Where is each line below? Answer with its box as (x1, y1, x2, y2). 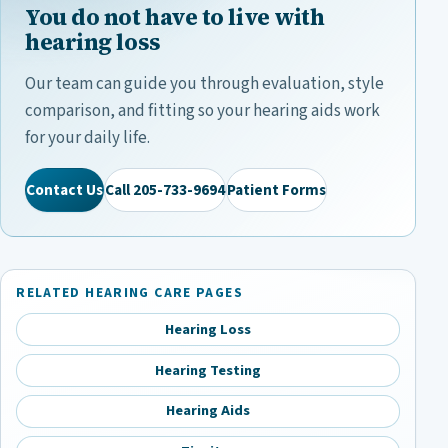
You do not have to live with (25, 2, 325, 34)
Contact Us (26, 178, 103, 201)
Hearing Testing (155, 359, 261, 381)
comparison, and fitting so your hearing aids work (25, 99, 380, 124)
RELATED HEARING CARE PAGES (16, 283, 243, 304)
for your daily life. (25, 126, 150, 151)
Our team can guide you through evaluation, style (25, 72, 384, 97)
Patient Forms (227, 178, 326, 201)
